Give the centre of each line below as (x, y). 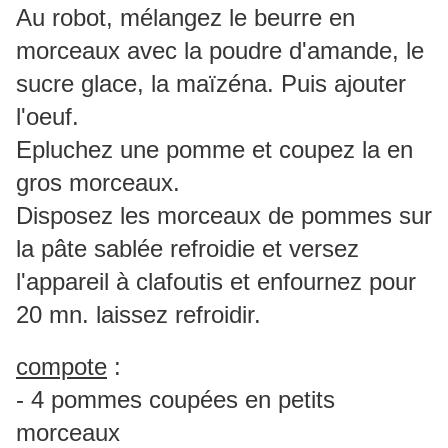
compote (61, 367)
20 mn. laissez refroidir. (138, 315)
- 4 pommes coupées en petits (175, 400)
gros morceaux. (98, 183)
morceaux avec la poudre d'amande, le (220, 51)
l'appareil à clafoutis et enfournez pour (216, 282)
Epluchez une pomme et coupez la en (214, 150)
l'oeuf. (47, 117)
